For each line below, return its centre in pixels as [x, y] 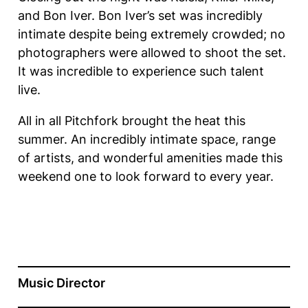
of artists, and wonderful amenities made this [150, 157]
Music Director [61, 283]
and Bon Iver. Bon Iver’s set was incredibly [140, 15]
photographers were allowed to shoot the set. [152, 52]
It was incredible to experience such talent [141, 71]
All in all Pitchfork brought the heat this [131, 120]
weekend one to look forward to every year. [147, 176]
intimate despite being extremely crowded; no [151, 34]
